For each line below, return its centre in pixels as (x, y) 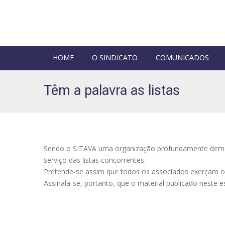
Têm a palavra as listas (112, 90)
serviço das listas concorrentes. (95, 160)
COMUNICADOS (182, 58)
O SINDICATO (115, 58)
